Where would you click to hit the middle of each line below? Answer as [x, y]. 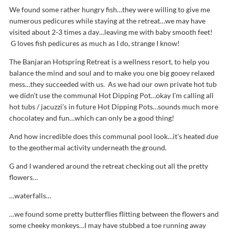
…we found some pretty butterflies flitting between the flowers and [114, 214]
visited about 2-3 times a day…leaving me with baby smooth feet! [111, 32]
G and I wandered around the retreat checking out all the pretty [109, 166]
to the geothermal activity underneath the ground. [88, 147]
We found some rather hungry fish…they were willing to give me [110, 9]
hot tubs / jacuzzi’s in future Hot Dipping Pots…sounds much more [114, 107]
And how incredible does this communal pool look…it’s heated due [114, 136]
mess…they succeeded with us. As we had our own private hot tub [113, 84]
